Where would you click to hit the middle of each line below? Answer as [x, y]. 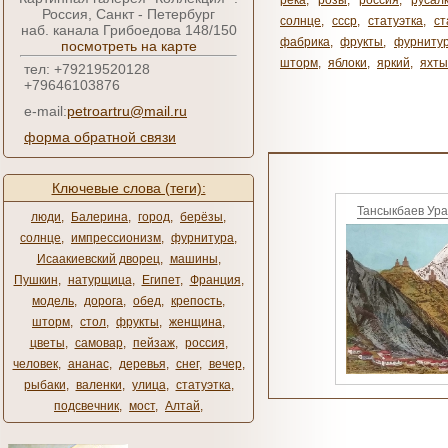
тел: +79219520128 [87, 69]
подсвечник [86, 406]
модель [53, 301]
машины [193, 259]
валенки [98, 385]
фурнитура [202, 238]
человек [35, 364]
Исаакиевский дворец [98, 259]
